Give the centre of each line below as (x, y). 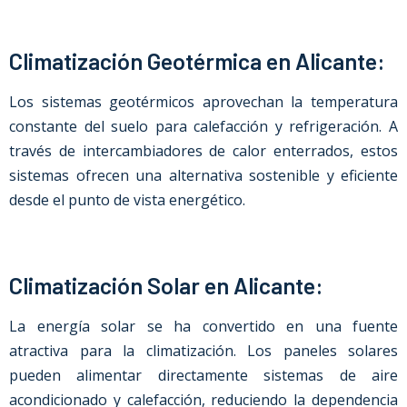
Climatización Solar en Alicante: (166, 285)
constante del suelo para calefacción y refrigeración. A (203, 126)
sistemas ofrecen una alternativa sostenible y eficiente (203, 175)
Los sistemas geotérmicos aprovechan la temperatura (203, 102)
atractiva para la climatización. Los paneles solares (203, 351)
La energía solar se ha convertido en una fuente (203, 326)
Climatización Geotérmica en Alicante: (197, 61)
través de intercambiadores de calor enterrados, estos (203, 151)
